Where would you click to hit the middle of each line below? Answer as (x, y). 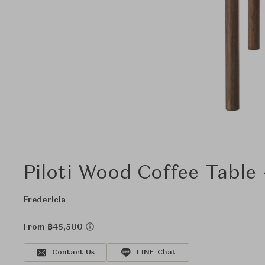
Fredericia (45, 200)
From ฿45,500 (55, 227)
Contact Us (73, 253)
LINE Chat (156, 253)
